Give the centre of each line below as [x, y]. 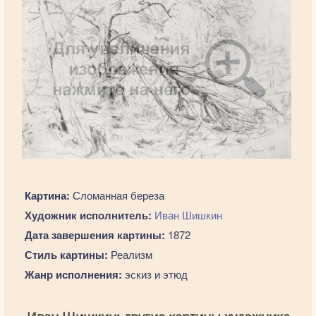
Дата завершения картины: [95, 235]
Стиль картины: [66, 255]
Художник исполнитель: [88, 215]
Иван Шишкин [188, 215]
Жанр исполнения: [73, 275]
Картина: [47, 196]
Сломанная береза [117, 195]
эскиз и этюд [154, 274]
